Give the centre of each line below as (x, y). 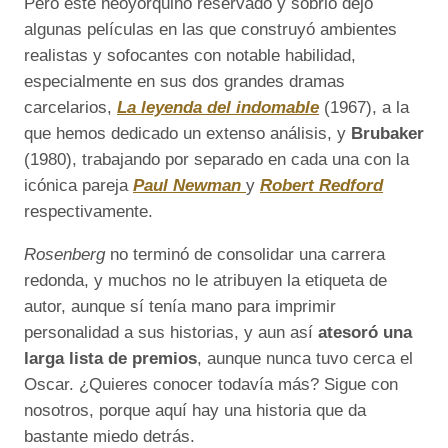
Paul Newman (189, 186)
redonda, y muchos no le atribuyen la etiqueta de (205, 281)
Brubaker (387, 134)
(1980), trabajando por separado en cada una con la (216, 160)
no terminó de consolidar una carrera (245, 255)
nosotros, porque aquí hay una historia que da (195, 411)
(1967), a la (364, 108)
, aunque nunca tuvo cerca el (305, 359)
